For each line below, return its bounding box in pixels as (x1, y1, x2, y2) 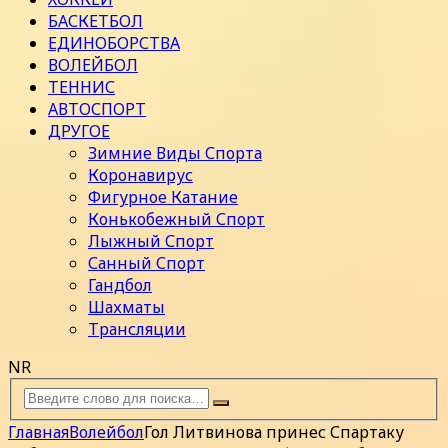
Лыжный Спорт (88, 230, 214, 253)
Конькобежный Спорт (88, 208, 265, 231)
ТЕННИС (48, 76, 115, 99)
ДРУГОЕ (48, 120, 110, 143)
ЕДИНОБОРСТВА (48, 32, 180, 55)
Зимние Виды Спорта (88, 142, 262, 165)
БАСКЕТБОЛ (48, 10, 143, 33)
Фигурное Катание (88, 186, 238, 209)
